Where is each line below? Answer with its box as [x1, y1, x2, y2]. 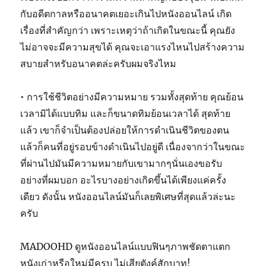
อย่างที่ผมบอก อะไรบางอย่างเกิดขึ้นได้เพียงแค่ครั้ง [20, 173, 227, 186]
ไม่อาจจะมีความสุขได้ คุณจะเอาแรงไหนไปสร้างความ [20, 40, 245, 53]
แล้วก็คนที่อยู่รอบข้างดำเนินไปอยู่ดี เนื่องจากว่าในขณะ [20, 140, 246, 153]
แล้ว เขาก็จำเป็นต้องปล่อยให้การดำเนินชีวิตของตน [20, 123, 230, 136]
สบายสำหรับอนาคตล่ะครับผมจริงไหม [20, 57, 177, 69]
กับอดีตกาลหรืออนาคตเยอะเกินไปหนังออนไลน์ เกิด [20, 7, 232, 20]
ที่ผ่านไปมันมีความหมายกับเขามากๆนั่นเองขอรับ [20, 157, 223, 169]
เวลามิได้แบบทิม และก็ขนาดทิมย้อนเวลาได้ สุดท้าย [20, 107, 231, 119]
